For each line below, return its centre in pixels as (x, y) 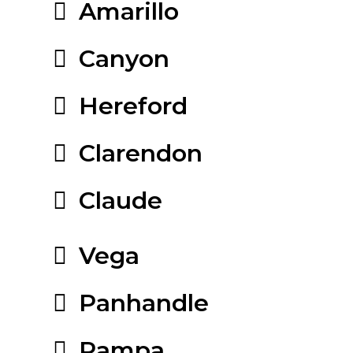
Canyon (124, 58)
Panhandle (144, 303)
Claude (121, 200)
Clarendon (141, 153)
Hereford (133, 106)
